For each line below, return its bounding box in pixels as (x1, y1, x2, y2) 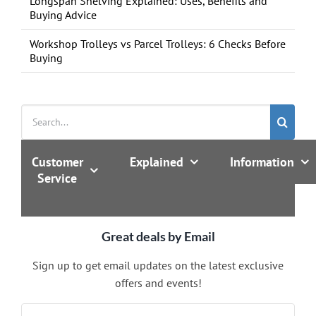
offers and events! (114, 275, 202, 290)
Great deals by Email (101, 229, 215, 244)
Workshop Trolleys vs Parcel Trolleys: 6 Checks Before (30, 36, 286, 51)
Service (37, 169, 78, 186)
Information (229, 153, 294, 170)
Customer (31, 153, 83, 170)
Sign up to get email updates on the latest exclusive (32, 257, 284, 272)
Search (20, 103, 53, 118)
